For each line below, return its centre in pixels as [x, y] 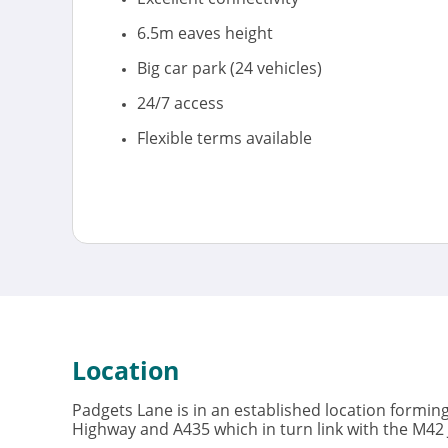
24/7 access [180, 103]
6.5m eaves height [205, 33]
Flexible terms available [224, 138]
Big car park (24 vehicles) [229, 68]
